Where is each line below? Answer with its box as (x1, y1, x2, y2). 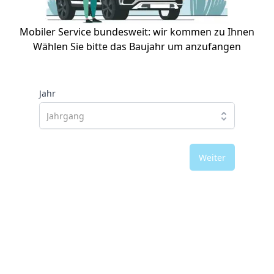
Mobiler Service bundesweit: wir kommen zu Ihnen (20, 25, 254, 39)
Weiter (199, 151, 226, 163)
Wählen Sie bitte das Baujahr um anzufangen (33, 40, 241, 53)
